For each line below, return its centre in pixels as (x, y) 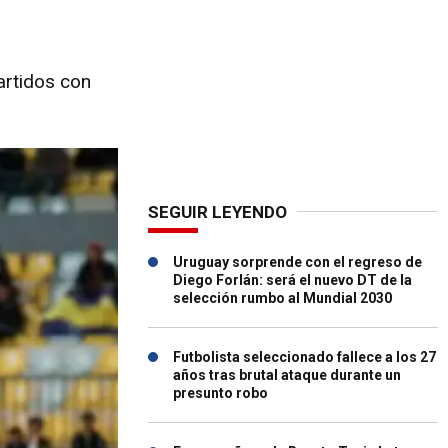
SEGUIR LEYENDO (217, 212)
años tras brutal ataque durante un (287, 375)
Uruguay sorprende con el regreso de (297, 262)
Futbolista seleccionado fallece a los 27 (304, 357)
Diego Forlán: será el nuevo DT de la (292, 280)
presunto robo (220, 393)
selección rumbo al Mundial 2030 (282, 298)
